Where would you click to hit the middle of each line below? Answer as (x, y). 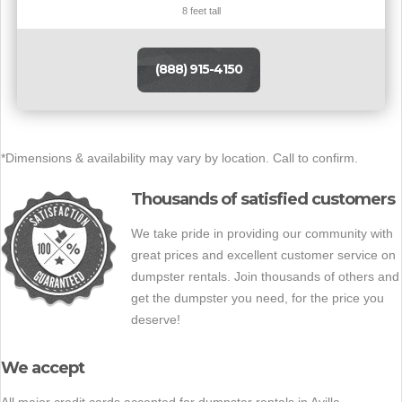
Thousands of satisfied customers (263, 199)
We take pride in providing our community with (262, 233)
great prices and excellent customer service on (263, 254)
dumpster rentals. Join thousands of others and (265, 276)
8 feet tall (201, 10)
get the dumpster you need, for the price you (258, 297)
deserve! (156, 319)
